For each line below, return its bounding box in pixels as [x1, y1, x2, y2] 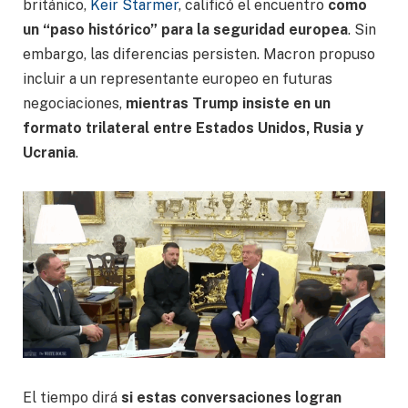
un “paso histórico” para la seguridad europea [23, 20, 348, 38]
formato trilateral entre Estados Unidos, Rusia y [23, 118, 363, 137]
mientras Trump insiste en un [122, 94, 331, 112]
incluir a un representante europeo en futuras [23, 69, 332, 87]
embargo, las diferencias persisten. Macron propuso [23, 45, 375, 63]
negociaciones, [23, 94, 122, 112]
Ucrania [23, 143, 76, 161]
